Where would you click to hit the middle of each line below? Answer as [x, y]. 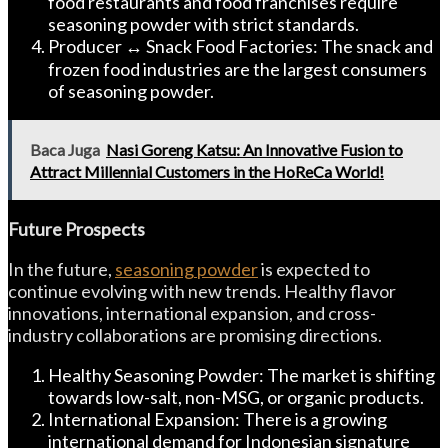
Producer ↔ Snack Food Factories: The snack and [240, 46]
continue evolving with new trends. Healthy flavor [202, 291]
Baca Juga [65, 149]
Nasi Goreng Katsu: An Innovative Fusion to [254, 149]
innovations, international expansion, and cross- [192, 313]
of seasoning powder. [131, 91]
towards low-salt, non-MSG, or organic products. [236, 397]
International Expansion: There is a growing [217, 419]
